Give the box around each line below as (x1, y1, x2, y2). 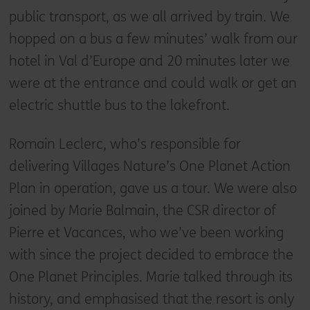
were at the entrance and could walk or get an (8, 75, 297, 91)
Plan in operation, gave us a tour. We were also (8, 180, 297, 197)
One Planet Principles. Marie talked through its (8, 268, 293, 285)
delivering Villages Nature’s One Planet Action (8, 158, 291, 174)
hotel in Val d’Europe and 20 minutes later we (8, 53, 290, 69)
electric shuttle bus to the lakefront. (8, 97, 230, 113)
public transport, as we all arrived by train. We (8, 8, 290, 25)
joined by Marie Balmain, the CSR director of (8, 202, 276, 219)
